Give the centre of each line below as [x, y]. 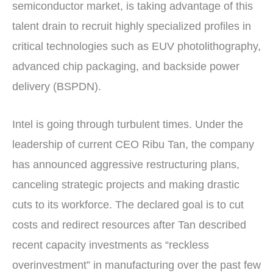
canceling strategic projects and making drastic [126, 184]
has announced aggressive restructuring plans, [126, 164]
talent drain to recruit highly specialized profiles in [132, 26]
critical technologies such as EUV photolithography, [136, 46]
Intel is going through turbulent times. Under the [128, 124]
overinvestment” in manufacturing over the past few [136, 265]
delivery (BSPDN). [57, 86]
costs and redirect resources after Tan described [129, 225]
